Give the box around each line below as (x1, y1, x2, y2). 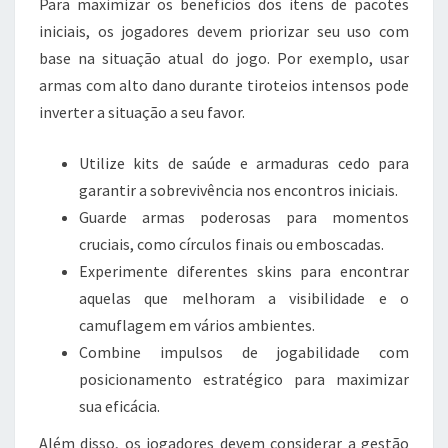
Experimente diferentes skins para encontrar (79, 261, 409, 282)
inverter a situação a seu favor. (39, 102, 245, 123)
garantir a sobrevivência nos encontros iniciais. (79, 180, 398, 201)
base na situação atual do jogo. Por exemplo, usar (39, 48, 409, 69)
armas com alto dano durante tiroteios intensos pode (39, 75, 409, 96)
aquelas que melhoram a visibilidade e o (79, 288, 409, 309)
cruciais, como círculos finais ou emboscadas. (79, 234, 384, 255)
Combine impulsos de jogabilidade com (79, 342, 409, 363)
